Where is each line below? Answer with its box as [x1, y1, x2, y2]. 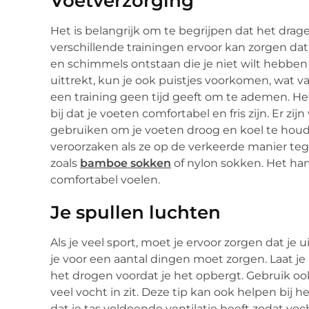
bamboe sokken [80, 157, 171, 170]
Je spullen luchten [50, 201, 221, 224]
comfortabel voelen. [50, 173, 160, 187]
